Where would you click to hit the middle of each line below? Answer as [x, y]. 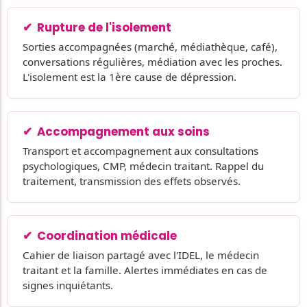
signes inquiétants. [68, 285]
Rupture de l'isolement [104, 27]
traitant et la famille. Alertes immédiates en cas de [145, 270]
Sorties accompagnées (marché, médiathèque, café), [150, 46]
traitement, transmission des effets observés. [132, 181]
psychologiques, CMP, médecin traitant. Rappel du [143, 165]
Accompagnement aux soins [123, 131]
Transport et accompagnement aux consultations [140, 150]
